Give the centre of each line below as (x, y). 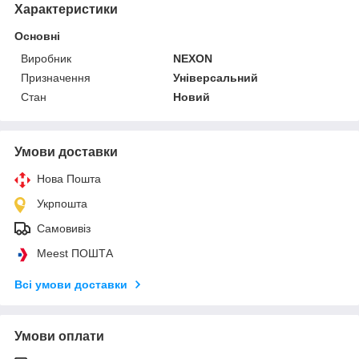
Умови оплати (59, 336)
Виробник (46, 58)
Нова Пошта (69, 178)
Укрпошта (62, 203)
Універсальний (216, 77)
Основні (37, 36)
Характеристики (66, 9)
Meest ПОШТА (75, 253)
